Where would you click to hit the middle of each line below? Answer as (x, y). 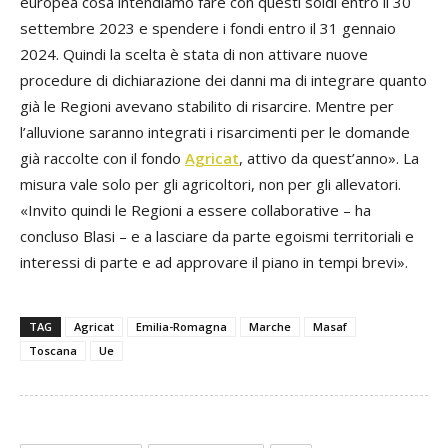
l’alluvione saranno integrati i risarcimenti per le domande (215, 132)
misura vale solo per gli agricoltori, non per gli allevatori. (210, 184)
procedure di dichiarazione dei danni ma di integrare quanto (223, 80)
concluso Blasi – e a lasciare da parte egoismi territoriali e (217, 236)
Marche (270, 327)
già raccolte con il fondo (102, 158)
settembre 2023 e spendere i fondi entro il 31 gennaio (208, 28)
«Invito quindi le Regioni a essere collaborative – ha (195, 210)
